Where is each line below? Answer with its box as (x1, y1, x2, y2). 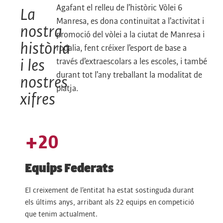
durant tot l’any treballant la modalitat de (56, 71, 203, 80)
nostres (20, 74, 68, 92)
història (20, 40, 70, 58)
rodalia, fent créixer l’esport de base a (56, 44, 187, 53)
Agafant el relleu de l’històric (56, 3, 157, 13)
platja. (56, 84, 79, 94)
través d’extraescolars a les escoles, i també (56, 57, 208, 67)
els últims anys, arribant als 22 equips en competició (25, 198, 194, 207)
